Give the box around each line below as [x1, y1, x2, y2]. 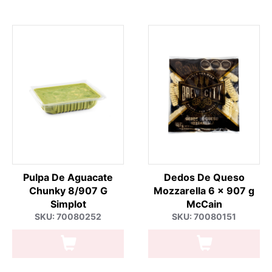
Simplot [50, 198, 86, 210]
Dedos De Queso [163, 171, 245, 183]
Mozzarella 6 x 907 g [154, 185, 254, 197]
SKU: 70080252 [35, 211, 101, 222]
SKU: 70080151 [172, 211, 236, 222]
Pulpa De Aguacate [23, 171, 113, 183]
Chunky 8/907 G [29, 185, 107, 197]
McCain [186, 198, 222, 210]
